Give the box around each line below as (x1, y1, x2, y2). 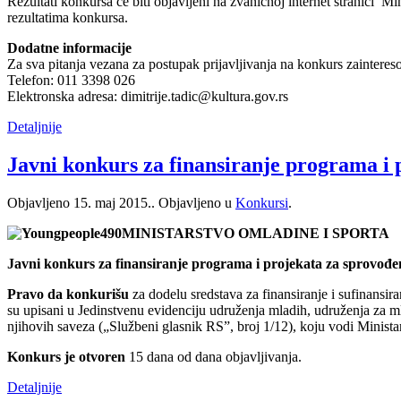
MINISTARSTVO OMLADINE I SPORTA (122, 225, 389, 241)
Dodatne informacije (7, 39, 132, 55)
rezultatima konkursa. (7, 9, 128, 25)
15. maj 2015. (73, 194, 151, 210)
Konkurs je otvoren (7, 348, 125, 364)
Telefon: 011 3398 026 (7, 72, 135, 88)
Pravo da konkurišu (7, 286, 129, 302)
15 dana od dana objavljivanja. (125, 348, 302, 364)
